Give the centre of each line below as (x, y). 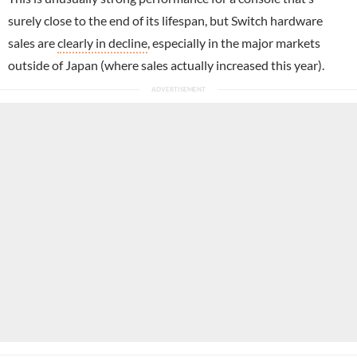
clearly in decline (102, 43)
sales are (33, 43)
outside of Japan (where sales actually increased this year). (166, 65)
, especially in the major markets (234, 43)
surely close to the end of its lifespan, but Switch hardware (165, 21)
